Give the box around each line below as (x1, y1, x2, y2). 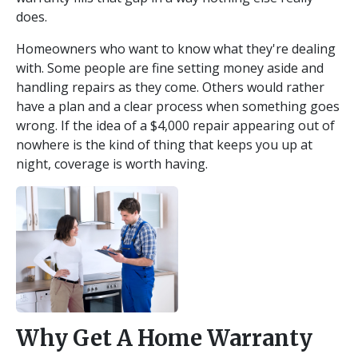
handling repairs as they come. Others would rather (16, 78, 324, 96)
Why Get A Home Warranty (16, 324, 312, 352)
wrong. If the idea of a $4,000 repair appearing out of (16, 117, 335, 134)
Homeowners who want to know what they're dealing (16, 40, 336, 58)
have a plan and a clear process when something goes (16, 97, 340, 115)
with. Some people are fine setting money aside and (16, 59, 324, 77)
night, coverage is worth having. (16, 155, 208, 173)
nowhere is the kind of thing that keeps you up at (16, 136, 312, 153)
